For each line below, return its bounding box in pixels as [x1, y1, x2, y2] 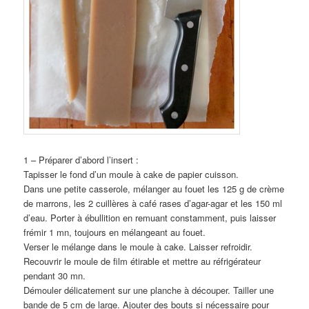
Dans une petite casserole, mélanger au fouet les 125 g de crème [23, 181, 285, 195]
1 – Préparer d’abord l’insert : [23, 152, 139, 166]
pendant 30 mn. [23, 268, 86, 282]
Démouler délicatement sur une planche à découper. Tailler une [23, 283, 275, 297]
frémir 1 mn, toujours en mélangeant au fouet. [23, 225, 206, 239]
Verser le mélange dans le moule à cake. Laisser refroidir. [23, 239, 253, 253]
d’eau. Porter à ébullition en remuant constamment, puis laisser [23, 210, 277, 224]
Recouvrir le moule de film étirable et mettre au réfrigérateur [23, 254, 261, 268]
